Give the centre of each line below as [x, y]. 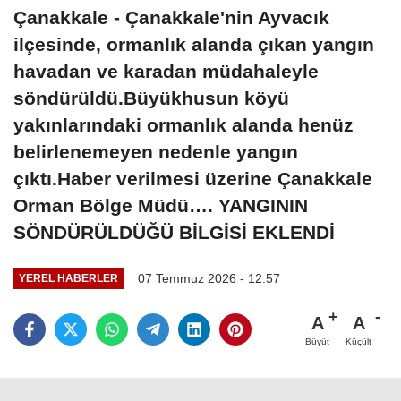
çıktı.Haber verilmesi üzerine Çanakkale [193, 178]
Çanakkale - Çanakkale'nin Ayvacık [171, 17]
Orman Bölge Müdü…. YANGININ [161, 205]
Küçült [358, 341]
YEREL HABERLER [68, 278]
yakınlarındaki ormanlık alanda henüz [183, 124]
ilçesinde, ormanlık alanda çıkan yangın [194, 44]
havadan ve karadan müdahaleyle [166, 71]
